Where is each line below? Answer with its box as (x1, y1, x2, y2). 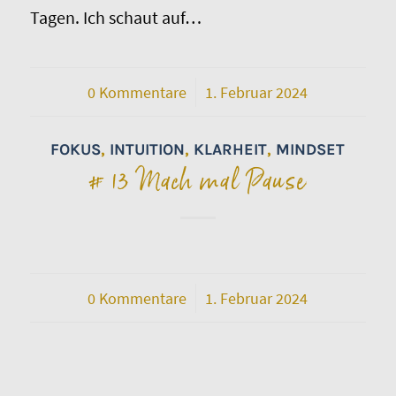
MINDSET (276, 139, 346, 159)
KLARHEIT (194, 139, 268, 159)
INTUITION (110, 139, 186, 159)
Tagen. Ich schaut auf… (29, 5, 202, 28)
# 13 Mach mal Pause (88, 160, 308, 202)
